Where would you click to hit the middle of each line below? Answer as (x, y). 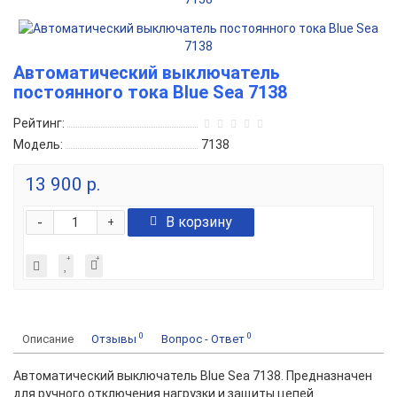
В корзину (199, 222)
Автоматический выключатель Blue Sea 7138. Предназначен (193, 376)
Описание (48, 339)
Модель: (38, 144)
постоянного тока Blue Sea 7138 (150, 92)
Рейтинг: (39, 123)
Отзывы (115, 339)
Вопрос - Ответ (204, 339)
